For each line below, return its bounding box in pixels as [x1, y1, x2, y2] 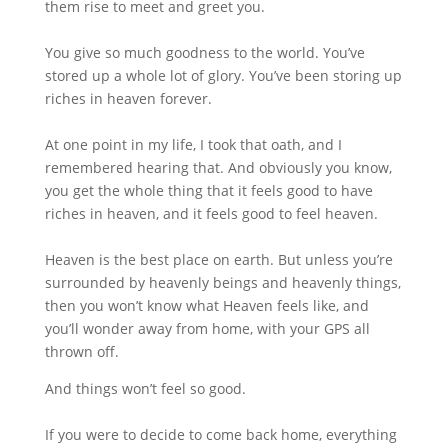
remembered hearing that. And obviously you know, [44, 158, 392, 178]
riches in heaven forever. [44, 89, 212, 109]
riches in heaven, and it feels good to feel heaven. [44, 204, 378, 224]
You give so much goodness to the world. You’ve [44, 43, 365, 63]
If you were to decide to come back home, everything [44, 425, 397, 445]
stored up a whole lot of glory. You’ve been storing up [44, 66, 402, 86]
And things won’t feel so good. [44, 379, 246, 399]
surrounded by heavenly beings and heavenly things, [44, 273, 401, 293]
